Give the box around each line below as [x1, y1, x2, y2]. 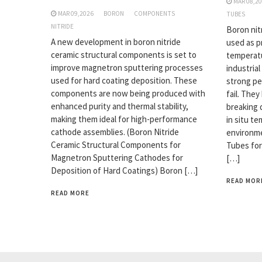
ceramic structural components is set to [51, 49, 196, 61]
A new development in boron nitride [51, 36, 181, 48]
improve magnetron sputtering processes [51, 62, 203, 74]
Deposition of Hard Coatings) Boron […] [51, 165, 198, 177]
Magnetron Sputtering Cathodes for [51, 152, 183, 164]
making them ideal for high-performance [51, 113, 197, 125]
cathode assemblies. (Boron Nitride [51, 126, 179, 138]
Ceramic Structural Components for [51, 139, 181, 151]
